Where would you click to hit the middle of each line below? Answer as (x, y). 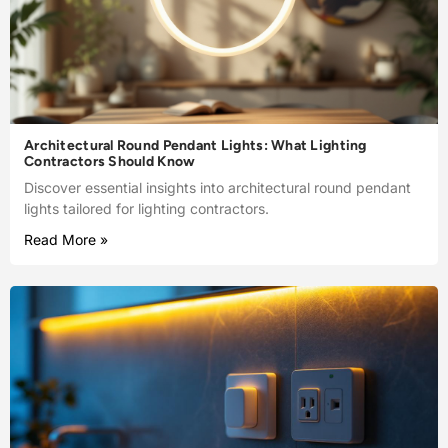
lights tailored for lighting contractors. (146, 209)
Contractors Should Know (110, 162)
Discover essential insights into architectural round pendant (217, 188)
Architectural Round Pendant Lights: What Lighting (195, 146)
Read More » (66, 240)
